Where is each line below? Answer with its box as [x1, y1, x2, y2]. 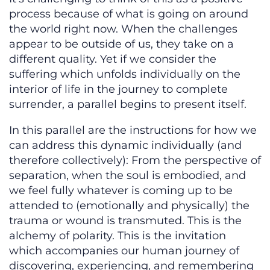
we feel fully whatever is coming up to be [9, 184, 233, 198]
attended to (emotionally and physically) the [9, 199, 250, 213]
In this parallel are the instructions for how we [9, 124, 257, 137]
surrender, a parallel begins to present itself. [9, 98, 246, 111]
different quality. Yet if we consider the [9, 52, 216, 66]
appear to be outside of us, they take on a [9, 37, 234, 51]
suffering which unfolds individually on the [9, 67, 240, 81]
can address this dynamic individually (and [9, 139, 242, 152]
